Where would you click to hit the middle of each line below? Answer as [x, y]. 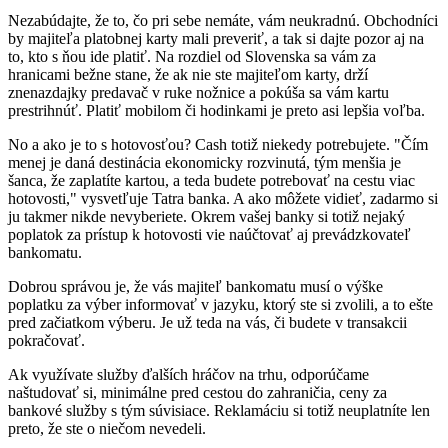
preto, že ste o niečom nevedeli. [107, 428]
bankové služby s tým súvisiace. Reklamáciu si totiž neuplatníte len [219, 410]
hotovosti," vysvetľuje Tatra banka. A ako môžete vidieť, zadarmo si [223, 198]
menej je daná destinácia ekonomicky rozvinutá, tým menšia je [204, 162]
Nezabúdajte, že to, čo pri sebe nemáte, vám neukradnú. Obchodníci [223, 20]
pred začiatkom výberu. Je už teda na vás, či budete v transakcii [207, 322]
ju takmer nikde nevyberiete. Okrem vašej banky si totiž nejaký [206, 216]
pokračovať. [46, 340]
